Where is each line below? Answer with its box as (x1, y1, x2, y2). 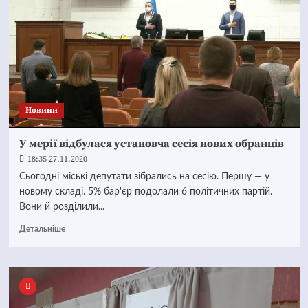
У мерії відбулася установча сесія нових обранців (19, 137, 284, 151)
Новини (25, 105, 58, 115)
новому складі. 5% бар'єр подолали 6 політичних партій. (19, 187, 272, 197)
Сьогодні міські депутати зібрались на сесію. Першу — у (19, 172, 269, 181)
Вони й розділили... (19, 202, 104, 212)
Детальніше (19, 225, 65, 233)
